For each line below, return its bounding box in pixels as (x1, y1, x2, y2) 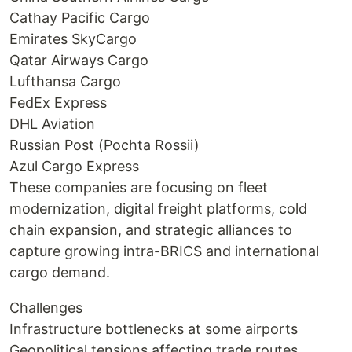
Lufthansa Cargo (9, 73, 121, 90)
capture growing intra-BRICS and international (9, 243, 319, 259)
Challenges (9, 299, 82, 316)
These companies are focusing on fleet (9, 179, 268, 196)
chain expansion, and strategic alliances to (9, 222, 292, 238)
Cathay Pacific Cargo (9, 9, 150, 26)
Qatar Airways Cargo (9, 52, 148, 68)
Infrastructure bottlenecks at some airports (9, 321, 298, 337)
